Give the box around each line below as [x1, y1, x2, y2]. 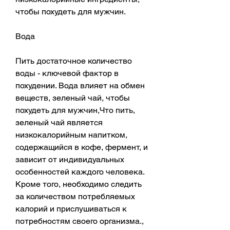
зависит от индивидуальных [15, 154, 124, 164]
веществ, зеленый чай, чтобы [15, 92, 130, 103]
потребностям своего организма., [15, 216, 144, 226]
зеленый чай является [15, 117, 103, 127]
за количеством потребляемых [15, 191, 135, 201]
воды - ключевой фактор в [15, 68, 119, 78]
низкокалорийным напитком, [15, 129, 127, 140]
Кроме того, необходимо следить [15, 179, 142, 189]
